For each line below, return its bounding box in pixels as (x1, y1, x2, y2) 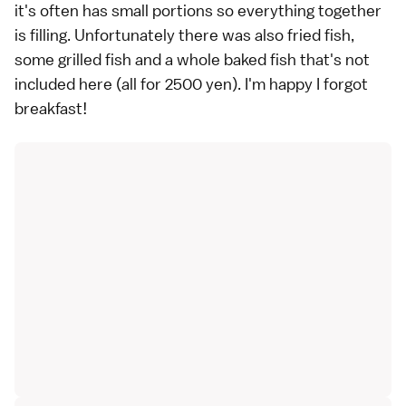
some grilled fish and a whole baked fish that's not (14, 49, 370, 71)
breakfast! (14, 98, 87, 120)
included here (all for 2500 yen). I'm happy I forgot (14, 73, 368, 95)
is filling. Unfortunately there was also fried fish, (14, 24, 354, 46)
